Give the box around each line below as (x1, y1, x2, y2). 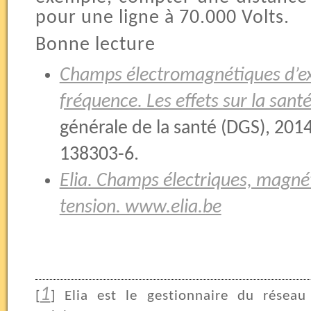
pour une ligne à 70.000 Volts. (35, 8, 289, 28)
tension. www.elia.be (59, 197, 221, 217)
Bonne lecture (35, 35, 155, 55)
